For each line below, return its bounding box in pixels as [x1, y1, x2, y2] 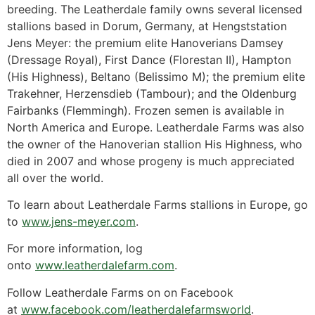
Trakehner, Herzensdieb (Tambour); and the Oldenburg [7, 86, 297, 101]
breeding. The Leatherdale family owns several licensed [7, 1, 302, 16]
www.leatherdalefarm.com [35, 258, 174, 273]
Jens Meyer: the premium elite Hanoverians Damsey [7, 35, 283, 50]
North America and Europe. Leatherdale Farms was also [7, 120, 304, 134]
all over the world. [7, 170, 103, 185]
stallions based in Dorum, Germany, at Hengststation [7, 18, 287, 33]
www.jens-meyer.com [22, 214, 136, 229]
